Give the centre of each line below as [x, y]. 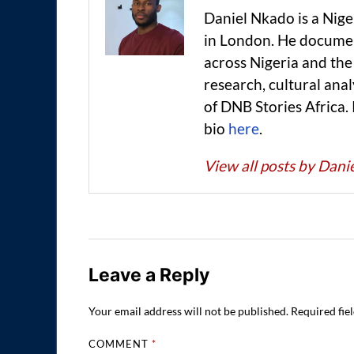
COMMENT [121, 344]
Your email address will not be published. [188, 311]
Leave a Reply [149, 275]
